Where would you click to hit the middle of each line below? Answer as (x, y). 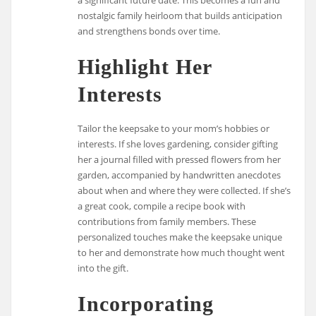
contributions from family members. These (167, 222)
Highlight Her (145, 66)
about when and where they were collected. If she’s (184, 191)
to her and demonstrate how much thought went (182, 253)
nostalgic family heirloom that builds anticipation (180, 15)
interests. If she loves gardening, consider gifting (178, 144)
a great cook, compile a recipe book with (162, 206)
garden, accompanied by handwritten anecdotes (180, 175)
